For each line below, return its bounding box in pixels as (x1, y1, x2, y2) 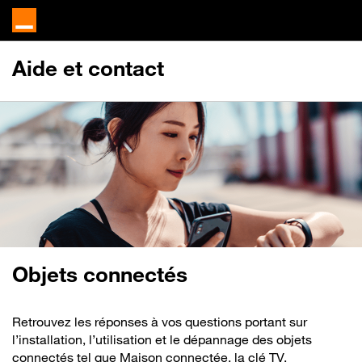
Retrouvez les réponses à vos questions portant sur (12, 314, 307, 330)
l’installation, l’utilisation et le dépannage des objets (12, 331, 312, 347)
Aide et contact (12, 56, 164, 81)
